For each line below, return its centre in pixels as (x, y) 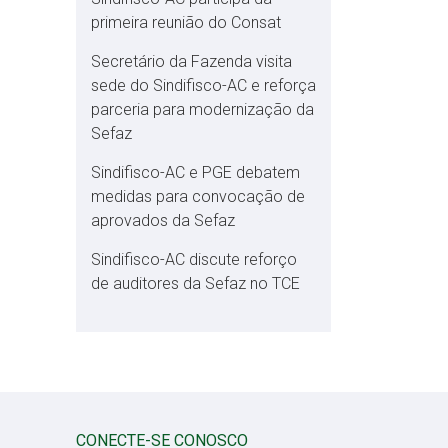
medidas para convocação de (198, 196)
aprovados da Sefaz (163, 220)
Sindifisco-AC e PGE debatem (195, 172)
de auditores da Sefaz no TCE (195, 283)
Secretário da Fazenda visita (191, 61)
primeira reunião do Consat (186, 22)
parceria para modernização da (202, 109)
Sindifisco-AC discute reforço (194, 259)
